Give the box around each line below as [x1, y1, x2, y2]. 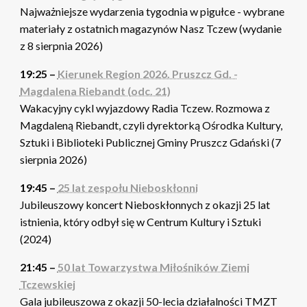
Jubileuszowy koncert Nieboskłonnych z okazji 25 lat [19, 198, 270, 212]
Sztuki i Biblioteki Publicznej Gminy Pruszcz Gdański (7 [19, 136, 281, 149]
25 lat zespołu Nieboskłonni [57, 181, 198, 195]
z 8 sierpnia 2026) [19, 39, 103, 53]
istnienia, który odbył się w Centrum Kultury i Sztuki [19, 215, 261, 229]
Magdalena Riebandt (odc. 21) [19, 84, 171, 98]
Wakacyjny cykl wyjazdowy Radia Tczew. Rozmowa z [19, 101, 270, 115]
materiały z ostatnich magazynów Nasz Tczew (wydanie [19, 22, 282, 36]
